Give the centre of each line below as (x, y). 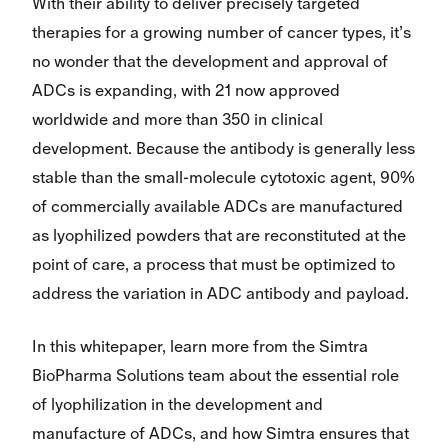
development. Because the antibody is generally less (223, 149)
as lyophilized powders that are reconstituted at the (219, 236)
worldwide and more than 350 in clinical (177, 120)
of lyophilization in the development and (177, 405)
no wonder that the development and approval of (210, 62)
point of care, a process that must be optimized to (213, 265)
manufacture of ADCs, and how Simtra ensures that (220, 434)
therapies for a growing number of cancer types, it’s (221, 33)
